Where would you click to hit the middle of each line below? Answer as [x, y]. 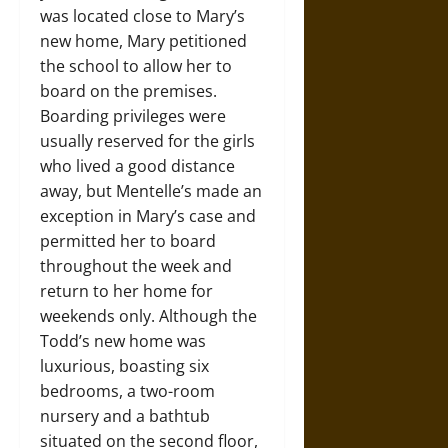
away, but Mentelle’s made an [151, 190]
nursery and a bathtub [125, 415]
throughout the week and [136, 265]
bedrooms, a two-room [127, 390]
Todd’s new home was [123, 340]
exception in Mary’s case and [148, 215]
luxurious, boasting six [124, 365]
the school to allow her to [136, 65]
